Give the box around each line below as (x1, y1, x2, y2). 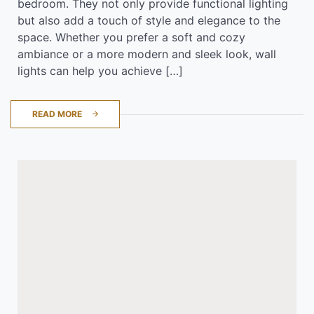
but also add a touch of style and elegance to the (18, 13, 280, 27)
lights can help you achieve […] (18, 63, 183, 78)
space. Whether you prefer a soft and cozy (18, 29, 245, 44)
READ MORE (32, 108, 82, 119)
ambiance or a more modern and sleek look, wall (18, 46, 276, 61)
